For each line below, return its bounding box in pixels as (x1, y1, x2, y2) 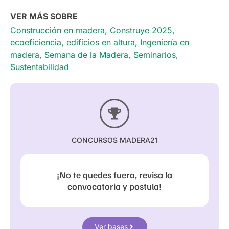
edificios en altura (66, 37, 135, 48)
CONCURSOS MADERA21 (71, 135, 158, 144)
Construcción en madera (10, 25, 105, 35)
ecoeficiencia (10, 37, 61, 48)
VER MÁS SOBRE (10, 11, 78, 21)
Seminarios (133, 49, 176, 60)
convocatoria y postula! (67, 180, 162, 192)
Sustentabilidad (10, 61, 69, 72)
